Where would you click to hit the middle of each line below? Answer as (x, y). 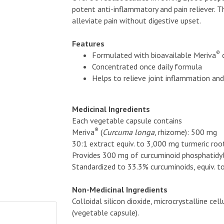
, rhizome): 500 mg (186, 132)
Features (88, 43)
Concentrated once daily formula (147, 66)
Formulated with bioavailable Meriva (154, 55)
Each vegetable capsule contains (127, 120)
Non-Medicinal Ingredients (120, 189)
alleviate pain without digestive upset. (136, 20)
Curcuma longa (128, 132)
